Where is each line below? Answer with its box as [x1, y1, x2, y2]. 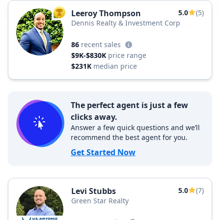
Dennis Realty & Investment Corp [71, 18, 180, 27]
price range [108, 51, 146, 60]
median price [93, 61, 137, 71]
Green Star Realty [71, 196, 129, 205]
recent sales [81, 40, 121, 49]
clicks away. [71, 111, 117, 122]
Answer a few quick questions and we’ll [71, 123, 200, 132]
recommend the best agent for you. [71, 133, 188, 142]
